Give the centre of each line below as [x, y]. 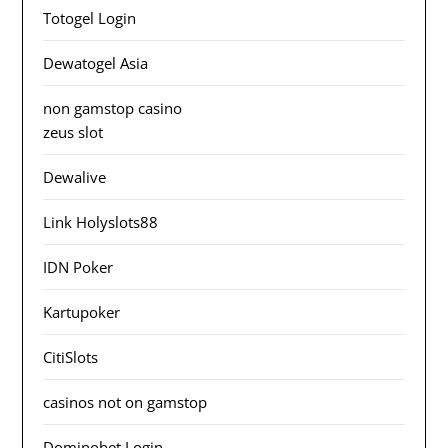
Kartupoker [82, 311]
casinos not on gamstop [125, 401]
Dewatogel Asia [96, 62]
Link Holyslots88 [101, 221]
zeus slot [73, 131]
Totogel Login [90, 17]
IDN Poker [78, 266]
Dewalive [75, 176]
